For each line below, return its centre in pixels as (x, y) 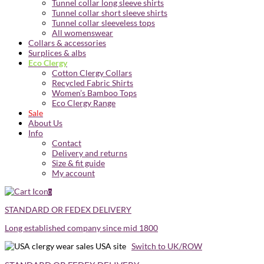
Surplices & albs (57, 53)
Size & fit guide (78, 163)
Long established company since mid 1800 (81, 228)
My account (73, 173)
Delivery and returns (90, 153)
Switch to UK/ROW (167, 246)
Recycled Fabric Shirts (93, 83)
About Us (45, 123)
